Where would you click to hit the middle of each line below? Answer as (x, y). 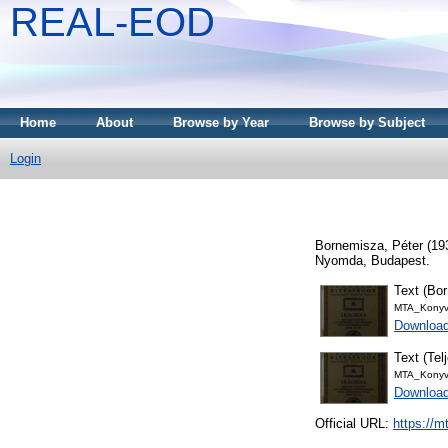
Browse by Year (221, 122)
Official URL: (354, 424)
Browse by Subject (367, 122)
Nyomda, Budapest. (372, 260)
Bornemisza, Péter (369, 245)
